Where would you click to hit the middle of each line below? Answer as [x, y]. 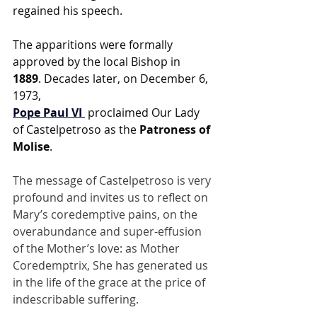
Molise [31, 146]
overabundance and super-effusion [109, 231]
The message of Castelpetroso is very [113, 180]
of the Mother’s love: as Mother [98, 248]
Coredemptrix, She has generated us [112, 265]
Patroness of [176, 129]
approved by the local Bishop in [98, 61]
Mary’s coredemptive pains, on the [106, 214]
